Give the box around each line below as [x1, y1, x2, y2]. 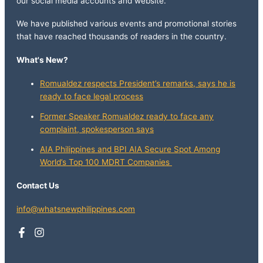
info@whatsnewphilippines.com [16, 204, 135, 214]
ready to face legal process [40, 92, 143, 101]
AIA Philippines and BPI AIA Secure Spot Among [40, 144, 220, 154]
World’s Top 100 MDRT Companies [40, 157, 172, 167]
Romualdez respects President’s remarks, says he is [40, 79, 235, 88]
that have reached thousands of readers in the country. [16, 31, 227, 41]
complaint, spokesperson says [40, 124, 154, 134]
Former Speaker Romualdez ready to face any [40, 112, 214, 121]
